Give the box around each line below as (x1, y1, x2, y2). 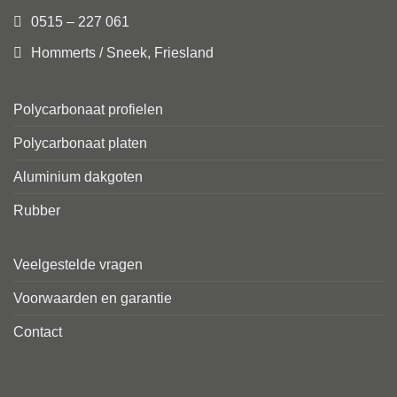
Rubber (13, 203, 60, 219)
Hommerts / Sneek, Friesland (31, 44, 214, 60)
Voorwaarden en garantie (13, 291, 172, 307)
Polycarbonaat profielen (13, 102, 163, 118)
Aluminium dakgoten (13, 169, 143, 185)
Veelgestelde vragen (13, 257, 143, 273)
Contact (13, 324, 62, 340)
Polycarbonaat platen (13, 136, 147, 152)
